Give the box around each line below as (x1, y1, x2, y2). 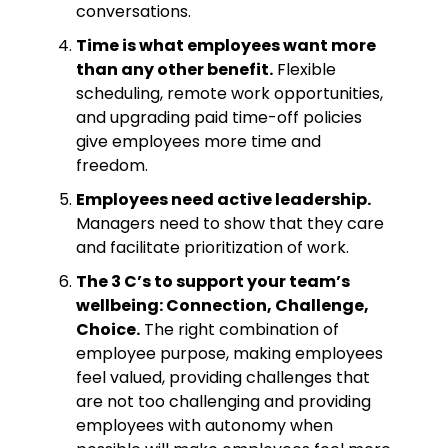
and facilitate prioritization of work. (76, 235, 349, 259)
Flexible (273, 57, 336, 81)
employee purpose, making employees (76, 341, 383, 365)
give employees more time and (76, 129, 321, 153)
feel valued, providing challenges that (76, 365, 370, 389)
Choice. (76, 317, 140, 341)
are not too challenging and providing (76, 389, 371, 413)
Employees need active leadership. (76, 187, 371, 211)
